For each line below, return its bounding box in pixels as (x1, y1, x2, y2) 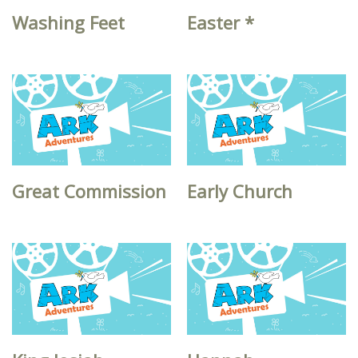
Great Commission (12, 179, 166, 204)
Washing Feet (12, 10, 125, 34)
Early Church (187, 179, 293, 204)
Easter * (187, 10, 255, 34)
